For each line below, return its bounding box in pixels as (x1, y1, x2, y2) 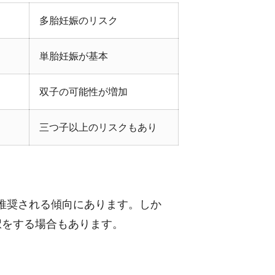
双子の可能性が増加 (39, 87, 128, 98)
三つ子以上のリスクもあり (39, 122, 157, 133)
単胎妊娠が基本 (39, 51, 108, 62)
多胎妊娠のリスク (39, 15, 118, 26)
